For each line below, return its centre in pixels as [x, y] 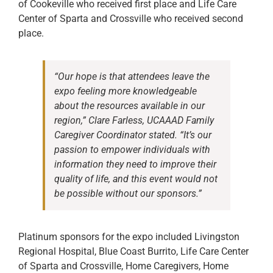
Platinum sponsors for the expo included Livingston [129, 237]
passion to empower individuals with [132, 150]
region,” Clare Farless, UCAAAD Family [134, 121]
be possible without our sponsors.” [128, 194]
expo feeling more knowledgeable [126, 91]
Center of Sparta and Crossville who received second [131, 19]
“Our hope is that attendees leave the [132, 77]
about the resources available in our [129, 106]
